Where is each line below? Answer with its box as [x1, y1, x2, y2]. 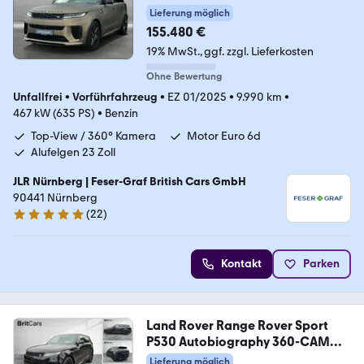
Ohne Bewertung [145, 71, 222, 83]
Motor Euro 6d [187, 129, 261, 144]
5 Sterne [12, 214, 55, 228]
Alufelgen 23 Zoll [31, 145, 115, 160]
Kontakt [221, 257, 262, 271]
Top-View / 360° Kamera [31, 129, 156, 144]
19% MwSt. [145, 45, 200, 59]
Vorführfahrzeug [72, 90, 158, 105]
